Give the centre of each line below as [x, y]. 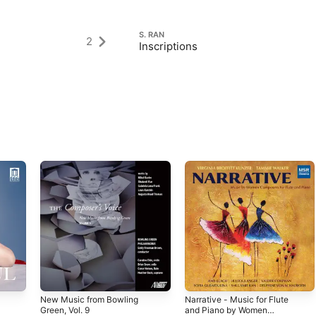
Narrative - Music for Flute [236, 299]
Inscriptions [169, 46]
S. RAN [152, 35]
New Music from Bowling [89, 299]
